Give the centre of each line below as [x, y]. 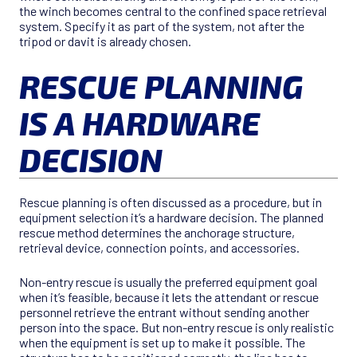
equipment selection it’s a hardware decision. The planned [171, 218]
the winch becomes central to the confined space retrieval [173, 11]
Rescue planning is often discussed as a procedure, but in [171, 202]
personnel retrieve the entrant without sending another [164, 312]
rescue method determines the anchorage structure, [157, 233]
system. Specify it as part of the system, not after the [162, 26]
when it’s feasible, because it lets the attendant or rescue [169, 297]
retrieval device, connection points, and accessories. [159, 248]
